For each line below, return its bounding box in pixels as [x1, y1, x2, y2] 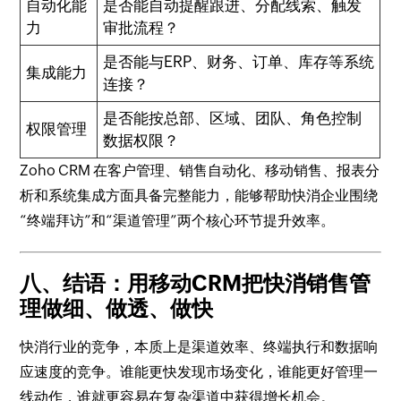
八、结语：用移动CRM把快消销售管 [20, 271, 371, 296]
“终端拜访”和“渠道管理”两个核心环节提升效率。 [20, 212, 336, 230]
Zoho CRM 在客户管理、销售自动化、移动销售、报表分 [20, 162, 380, 180]
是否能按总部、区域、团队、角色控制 [103, 109, 363, 128]
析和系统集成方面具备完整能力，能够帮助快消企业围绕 [20, 187, 379, 205]
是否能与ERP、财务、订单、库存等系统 [103, 53, 375, 72]
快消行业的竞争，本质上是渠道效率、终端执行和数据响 [20, 338, 379, 356]
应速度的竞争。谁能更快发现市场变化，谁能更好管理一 [20, 363, 379, 381]
